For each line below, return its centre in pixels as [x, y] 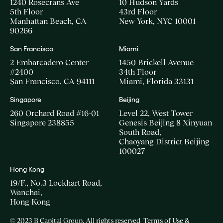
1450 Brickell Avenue [156, 62]
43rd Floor [138, 11]
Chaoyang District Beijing [164, 141]
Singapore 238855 [42, 122]
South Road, [140, 132]
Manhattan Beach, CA [48, 21]
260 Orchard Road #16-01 [55, 113]
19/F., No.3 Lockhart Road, [56, 183]
